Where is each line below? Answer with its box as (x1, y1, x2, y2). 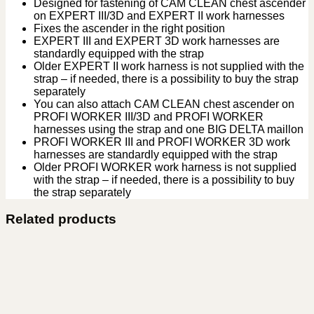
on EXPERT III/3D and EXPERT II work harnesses (34, 9, 285, 22)
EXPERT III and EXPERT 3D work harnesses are (34, 34, 280, 47)
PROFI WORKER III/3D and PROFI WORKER (34, 110, 264, 123)
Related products (6, 212, 116, 227)
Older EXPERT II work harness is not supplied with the (34, 60, 304, 72)
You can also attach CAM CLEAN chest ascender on (34, 97, 294, 110)
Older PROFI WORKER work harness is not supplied (34, 161, 296, 173)
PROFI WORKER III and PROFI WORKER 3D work (34, 135, 290, 148)
